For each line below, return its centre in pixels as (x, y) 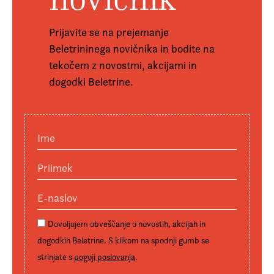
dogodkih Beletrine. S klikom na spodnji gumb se (123, 240)
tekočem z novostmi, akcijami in (123, 65)
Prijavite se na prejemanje (109, 32)
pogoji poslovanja (105, 256)
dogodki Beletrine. (91, 81)
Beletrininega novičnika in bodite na (132, 48)
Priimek (54, 165)
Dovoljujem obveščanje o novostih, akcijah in (127, 223)
